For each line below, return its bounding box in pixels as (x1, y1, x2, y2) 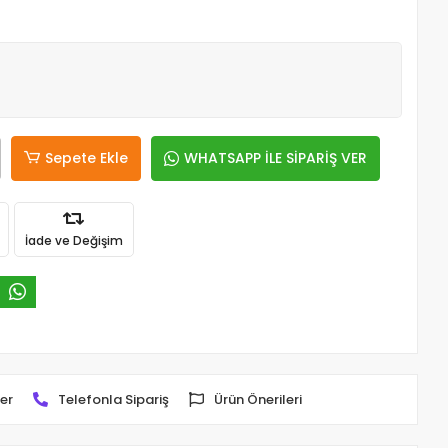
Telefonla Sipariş (58, 389, 170, 409)
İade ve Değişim (24, 231, 123, 249)
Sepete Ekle (45, 148, 129, 168)
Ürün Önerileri (214, 389, 303, 409)
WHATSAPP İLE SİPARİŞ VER (184, 148, 368, 168)
